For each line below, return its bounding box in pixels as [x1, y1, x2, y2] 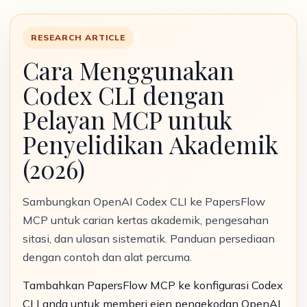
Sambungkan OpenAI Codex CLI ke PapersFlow [23, 195, 265, 208]
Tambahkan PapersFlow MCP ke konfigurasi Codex [23, 278, 283, 292]
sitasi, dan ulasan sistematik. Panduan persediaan [23, 232, 275, 245]
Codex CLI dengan [23, 79, 225, 111]
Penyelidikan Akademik [23, 128, 278, 160]
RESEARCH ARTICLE [31, 32, 126, 42]
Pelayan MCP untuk [23, 103, 232, 136]
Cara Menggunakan [23, 54, 234, 86]
